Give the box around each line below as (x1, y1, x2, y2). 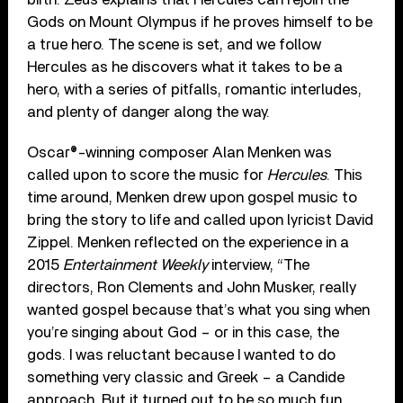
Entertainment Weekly (63, 257, 209, 273)
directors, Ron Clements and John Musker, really (27, 280, 357, 296)
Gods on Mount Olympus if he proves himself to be (27, 14, 373, 31)
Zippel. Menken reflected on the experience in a (27, 235, 350, 251)
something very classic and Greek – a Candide (27, 370, 345, 386)
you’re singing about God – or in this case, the (27, 325, 340, 341)
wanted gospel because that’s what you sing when (27, 302, 371, 318)
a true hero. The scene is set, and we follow (27, 37, 322, 53)
